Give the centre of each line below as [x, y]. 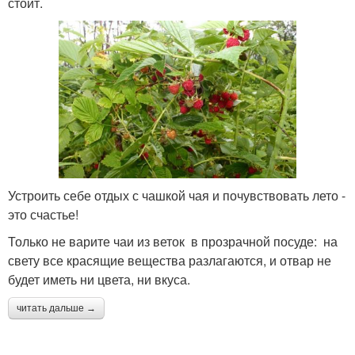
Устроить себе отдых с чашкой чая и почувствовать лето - [177, 196]
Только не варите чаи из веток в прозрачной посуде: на [173, 242]
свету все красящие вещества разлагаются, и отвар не [170, 261]
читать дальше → [56, 309]
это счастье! [43, 215]
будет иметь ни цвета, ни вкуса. [99, 280]
